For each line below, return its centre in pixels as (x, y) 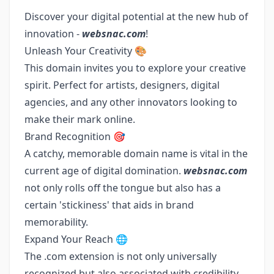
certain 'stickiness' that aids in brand (109, 205)
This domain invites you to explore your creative (135, 68)
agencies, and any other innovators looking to (131, 102)
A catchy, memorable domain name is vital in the (136, 154)
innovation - (53, 34)
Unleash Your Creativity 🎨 (86, 51)
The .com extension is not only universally (120, 256)
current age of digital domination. (104, 171)
